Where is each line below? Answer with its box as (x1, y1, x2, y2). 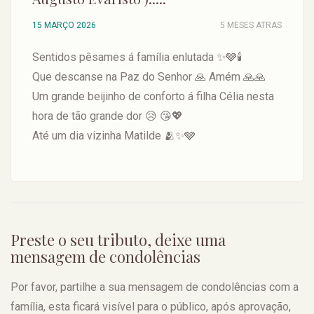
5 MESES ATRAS (220, 20, 282, 30)
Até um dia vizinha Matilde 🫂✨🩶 (32, 129, 196, 142)
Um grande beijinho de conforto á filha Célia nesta (32, 90, 274, 103)
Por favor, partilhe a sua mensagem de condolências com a (11, 280, 299, 294)
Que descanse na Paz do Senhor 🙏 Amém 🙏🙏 (32, 70, 266, 83)
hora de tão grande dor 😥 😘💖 (32, 109, 183, 123)
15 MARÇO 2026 (32, 20, 96, 30)
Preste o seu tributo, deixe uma (11, 229, 226, 250)
